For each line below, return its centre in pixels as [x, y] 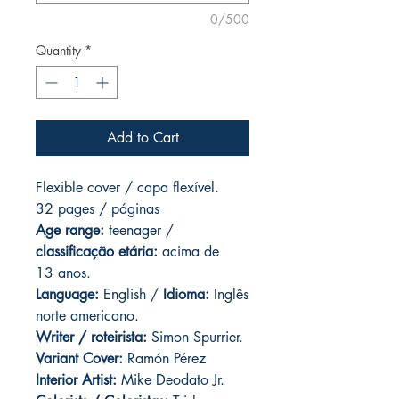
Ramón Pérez [164, 359]
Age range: [72, 231]
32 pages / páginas [98, 209]
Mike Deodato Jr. [173, 380]
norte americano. [87, 316]
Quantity [58, 51]
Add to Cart [142, 138]
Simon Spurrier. [195, 338]
